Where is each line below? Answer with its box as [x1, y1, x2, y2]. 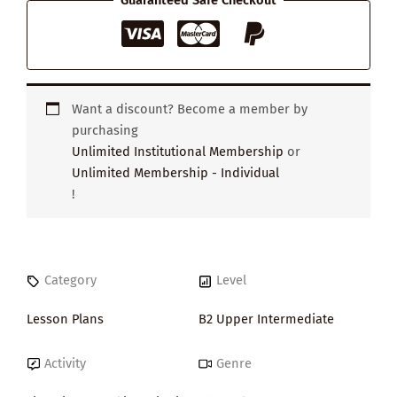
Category [43, 272, 97, 289]
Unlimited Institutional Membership [72, 144, 284, 160]
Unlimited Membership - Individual [72, 165, 280, 182]
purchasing [72, 122, 139, 139]
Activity [43, 354, 86, 371]
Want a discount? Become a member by [72, 101, 308, 118]
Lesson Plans [27, 311, 104, 328]
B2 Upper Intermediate [198, 311, 334, 328]
